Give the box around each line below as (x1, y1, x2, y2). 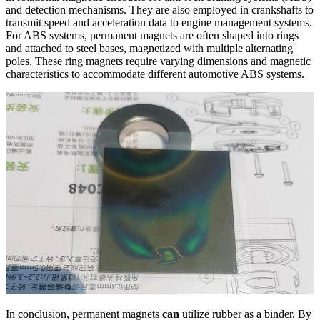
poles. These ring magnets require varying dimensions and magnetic (6, 54, 311, 67)
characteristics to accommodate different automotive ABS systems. (6, 67, 304, 80)
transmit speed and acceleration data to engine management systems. (6, 16, 312, 29)
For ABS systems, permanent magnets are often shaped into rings (6, 29, 299, 41)
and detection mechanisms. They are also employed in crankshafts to (6, 3, 314, 16)
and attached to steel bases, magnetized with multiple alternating (6, 41, 293, 54)
